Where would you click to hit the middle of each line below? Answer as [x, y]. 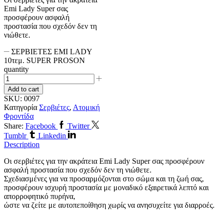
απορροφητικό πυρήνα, [40, 196]
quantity [16, 69]
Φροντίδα [19, 116]
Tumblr [15, 135]
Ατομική [86, 107]
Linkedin [52, 135]
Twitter [78, 126]
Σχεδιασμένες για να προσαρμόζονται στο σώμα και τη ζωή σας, [104, 178]
